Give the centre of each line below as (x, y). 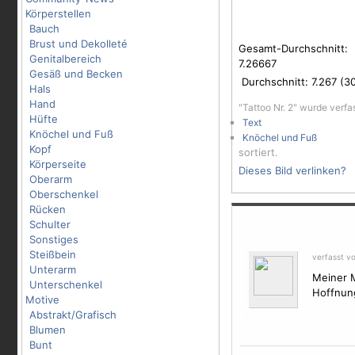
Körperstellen (58, 13)
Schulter (50, 224)
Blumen (48, 330)
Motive (42, 300)
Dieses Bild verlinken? (292, 170)
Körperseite (58, 164)
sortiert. (258, 152)
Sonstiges (54, 239)
